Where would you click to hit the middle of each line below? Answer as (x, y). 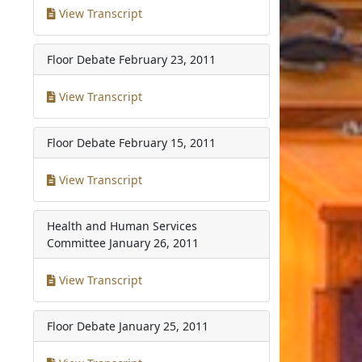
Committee (77, 242)
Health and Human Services (122, 225)
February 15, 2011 (168, 142)
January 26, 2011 (154, 242)
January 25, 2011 (164, 326)
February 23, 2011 (168, 59)
